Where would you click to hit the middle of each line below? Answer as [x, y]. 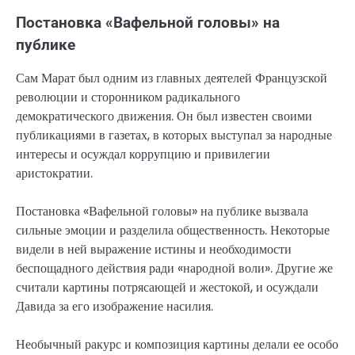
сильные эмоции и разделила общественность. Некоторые [173, 231]
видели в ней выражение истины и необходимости [154, 250]
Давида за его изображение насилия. [115, 307]
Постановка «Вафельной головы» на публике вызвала [162, 212]
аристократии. [54, 173]
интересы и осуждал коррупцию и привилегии [143, 154]
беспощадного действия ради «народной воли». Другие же [174, 269]
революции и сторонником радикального [128, 97]
